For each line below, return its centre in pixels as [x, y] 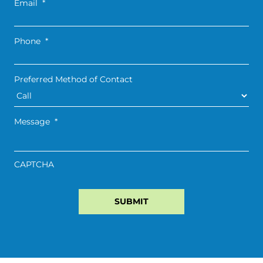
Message [32, 122]
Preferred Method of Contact [73, 80]
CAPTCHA [34, 165]
